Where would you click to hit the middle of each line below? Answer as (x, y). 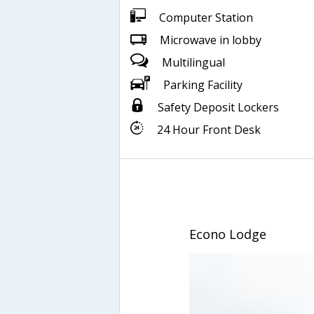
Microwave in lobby (209, 40)
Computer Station (205, 18)
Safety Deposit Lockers (217, 108)
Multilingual (192, 63)
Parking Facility (202, 85)
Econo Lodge (227, 234)
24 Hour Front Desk (207, 130)
